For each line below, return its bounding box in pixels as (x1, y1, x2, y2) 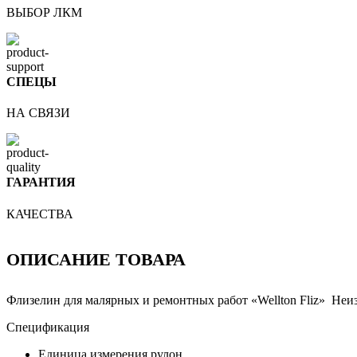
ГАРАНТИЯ (6, 175, 76, 190)
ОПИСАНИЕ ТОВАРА (6, 249, 186, 269)
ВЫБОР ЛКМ (6, 5, 82, 19)
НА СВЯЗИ (6, 106, 70, 120)
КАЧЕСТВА (6, 206, 73, 221)
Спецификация (6, 320, 89, 334)
